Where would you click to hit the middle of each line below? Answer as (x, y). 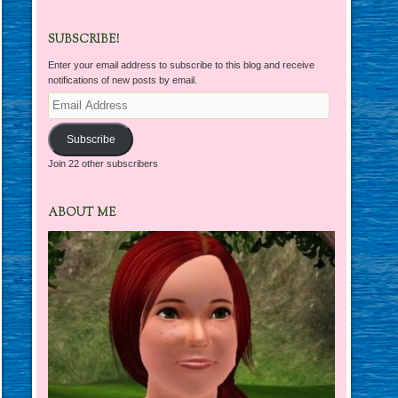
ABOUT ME (83, 213)
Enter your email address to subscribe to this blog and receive (182, 65)
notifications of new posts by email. (123, 80)
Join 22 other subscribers (103, 164)
